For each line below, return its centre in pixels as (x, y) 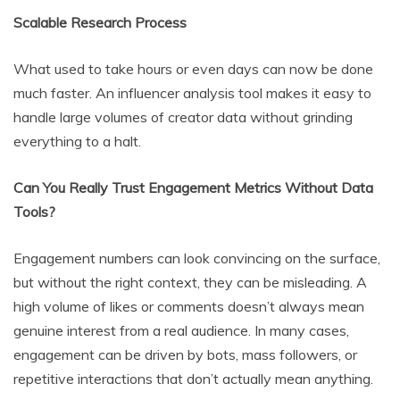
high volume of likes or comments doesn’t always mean (189, 307)
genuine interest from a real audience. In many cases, (181, 331)
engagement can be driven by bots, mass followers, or (185, 355)
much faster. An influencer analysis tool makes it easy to (192, 93)
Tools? (34, 212)
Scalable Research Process (100, 23)
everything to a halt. (77, 142)
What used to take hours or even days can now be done (193, 69)
